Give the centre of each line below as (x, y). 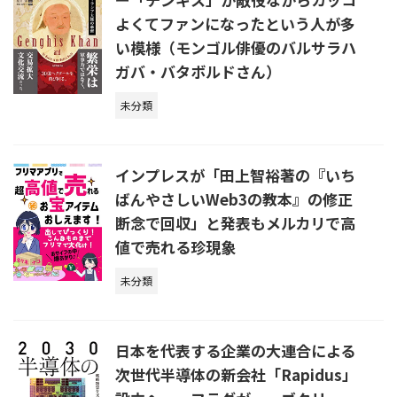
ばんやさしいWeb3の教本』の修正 (234, 199)
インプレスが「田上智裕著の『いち (235, 175)
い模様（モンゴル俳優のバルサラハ (236, 47)
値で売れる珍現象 (175, 247)
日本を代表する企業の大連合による (235, 350)
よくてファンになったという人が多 (235, 23)
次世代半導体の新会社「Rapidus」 (236, 374)
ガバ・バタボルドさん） (198, 71)
